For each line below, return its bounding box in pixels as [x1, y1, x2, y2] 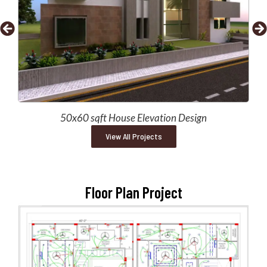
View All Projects [105, 131, 162, 142]
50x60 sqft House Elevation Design [60, 111, 207, 125]
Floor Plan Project [85, 183, 182, 202]
